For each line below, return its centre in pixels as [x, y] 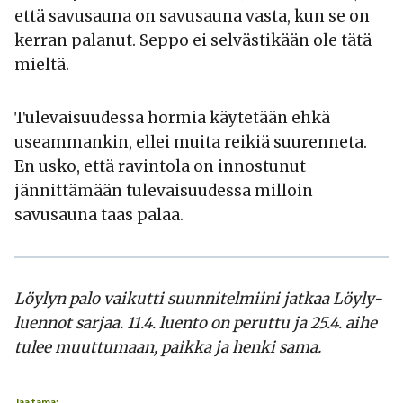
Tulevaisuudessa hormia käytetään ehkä [172, 117]
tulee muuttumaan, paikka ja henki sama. [168, 347]
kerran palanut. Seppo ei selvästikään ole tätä [193, 40]
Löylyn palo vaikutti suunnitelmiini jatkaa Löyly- [198, 298]
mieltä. [42, 64]
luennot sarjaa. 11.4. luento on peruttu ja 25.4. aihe [196, 322]
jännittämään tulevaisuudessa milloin [164, 190]
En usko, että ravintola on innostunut [160, 166]
